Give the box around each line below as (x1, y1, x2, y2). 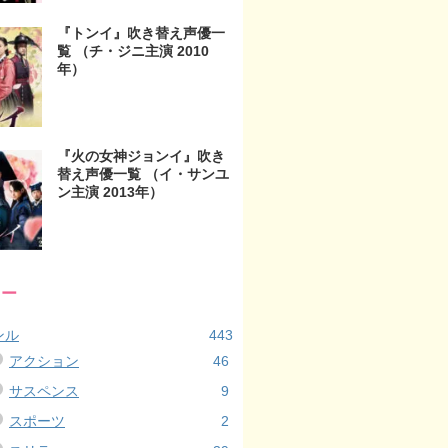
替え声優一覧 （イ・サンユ (57, 166, 229, 183)
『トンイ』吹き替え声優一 (57, 24, 225, 41)
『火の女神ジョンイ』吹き (57, 148, 225, 165)
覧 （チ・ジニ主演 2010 (57, 42, 209, 59)
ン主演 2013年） (57, 184, 163, 201)
